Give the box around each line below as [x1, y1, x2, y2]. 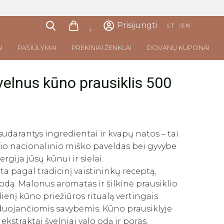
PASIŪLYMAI [17, 43, 56, 51]
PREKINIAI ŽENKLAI [71, 43, 131, 51]
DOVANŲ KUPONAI [146, 43, 209, 51]
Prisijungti [117, 20, 157, 30]
